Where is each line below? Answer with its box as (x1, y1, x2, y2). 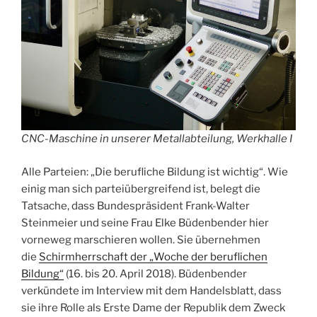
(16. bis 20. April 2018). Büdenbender (64, 267, 247, 280)
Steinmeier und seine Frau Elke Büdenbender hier (21, 216, 269, 229)
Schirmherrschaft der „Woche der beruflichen (39, 250, 267, 263)
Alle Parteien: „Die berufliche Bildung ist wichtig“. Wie (21, 165, 288, 178)
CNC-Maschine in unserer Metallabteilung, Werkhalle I (21, 132, 292, 146)
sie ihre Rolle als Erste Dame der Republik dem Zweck (21, 301, 285, 314)
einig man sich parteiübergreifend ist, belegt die (21, 182, 260, 195)
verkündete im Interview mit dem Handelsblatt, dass (21, 284, 282, 297)
